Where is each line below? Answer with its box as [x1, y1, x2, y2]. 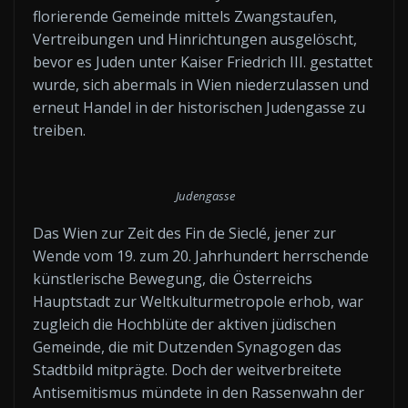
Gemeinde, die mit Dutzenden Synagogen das [33, 337, 342, 357]
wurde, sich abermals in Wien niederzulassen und [33, 74, 369, 95]
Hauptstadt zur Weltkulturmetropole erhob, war [33, 291, 363, 311]
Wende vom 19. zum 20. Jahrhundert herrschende [33, 246, 369, 266]
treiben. [33, 119, 86, 140]
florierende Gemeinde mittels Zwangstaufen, [33, 5, 337, 26]
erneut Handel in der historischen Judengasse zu [33, 97, 365, 117]
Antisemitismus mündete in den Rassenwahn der [33, 382, 364, 403]
